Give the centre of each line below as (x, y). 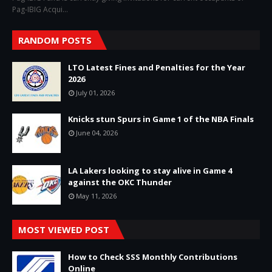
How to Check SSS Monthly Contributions (153, 257)
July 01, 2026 (95, 92)
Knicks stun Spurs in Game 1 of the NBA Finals (161, 119)
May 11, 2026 (96, 195)
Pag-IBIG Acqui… (40, 9)
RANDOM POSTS (55, 40)
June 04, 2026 (97, 132)
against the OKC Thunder (120, 182)
